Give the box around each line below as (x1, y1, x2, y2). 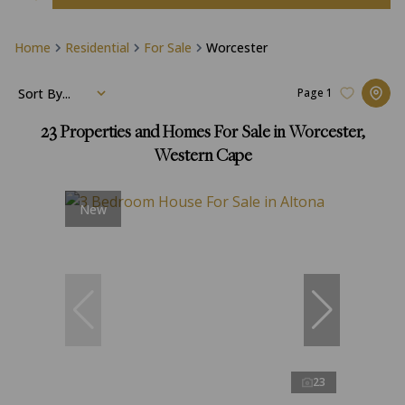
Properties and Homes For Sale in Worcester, (60, 124, 365, 143)
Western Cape (153, 147, 252, 166)
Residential (65, 39, 129, 56)
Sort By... (18, 84, 71, 102)
